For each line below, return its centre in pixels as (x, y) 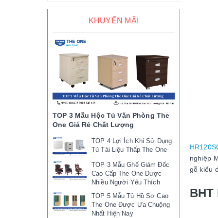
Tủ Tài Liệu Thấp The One (129, 150)
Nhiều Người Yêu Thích (126, 182)
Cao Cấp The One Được (127, 174)
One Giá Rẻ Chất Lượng (93, 125)
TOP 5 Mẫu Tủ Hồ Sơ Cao (130, 196)
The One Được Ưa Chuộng (131, 205)
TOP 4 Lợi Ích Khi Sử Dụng (132, 141)
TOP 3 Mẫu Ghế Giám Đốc (130, 165)
